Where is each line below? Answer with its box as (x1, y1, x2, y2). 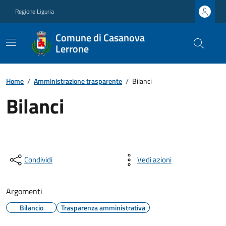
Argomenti (6, 185, 42, 197)
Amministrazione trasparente (34, 76, 122, 86)
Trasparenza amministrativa (61, 202, 145, 213)
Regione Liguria (15, 7, 54, 16)
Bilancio (19, 202, 43, 213)
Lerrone (55, 41, 89, 56)
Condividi (24, 154, 52, 165)
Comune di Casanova (55, 30, 145, 45)
